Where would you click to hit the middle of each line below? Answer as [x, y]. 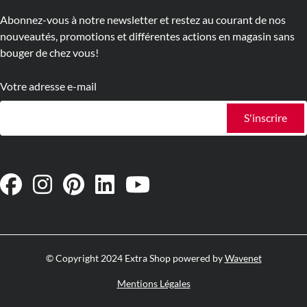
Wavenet [243, 259]
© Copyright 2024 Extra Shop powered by [135, 259]
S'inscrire [266, 119]
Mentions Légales [153, 284]
